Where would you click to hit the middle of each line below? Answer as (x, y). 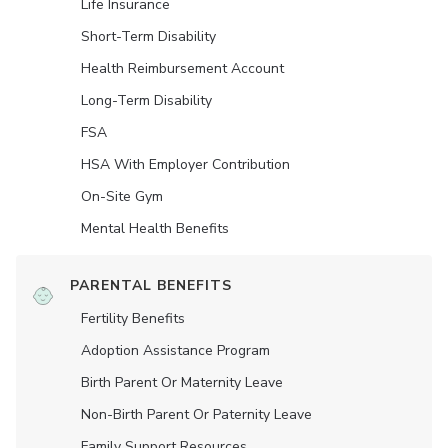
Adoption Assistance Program (175, 351)
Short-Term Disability (148, 37)
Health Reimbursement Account (182, 69)
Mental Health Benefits (155, 229)
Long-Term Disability (146, 101)
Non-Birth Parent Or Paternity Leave (196, 415)
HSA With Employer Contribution (185, 165)
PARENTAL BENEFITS (151, 286)
